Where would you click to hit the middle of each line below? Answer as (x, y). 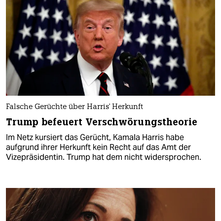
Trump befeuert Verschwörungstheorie (102, 122)
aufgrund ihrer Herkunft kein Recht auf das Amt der (98, 147)
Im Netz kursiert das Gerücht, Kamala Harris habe (95, 138)
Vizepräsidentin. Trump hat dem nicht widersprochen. (104, 157)
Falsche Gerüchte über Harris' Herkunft (74, 108)
